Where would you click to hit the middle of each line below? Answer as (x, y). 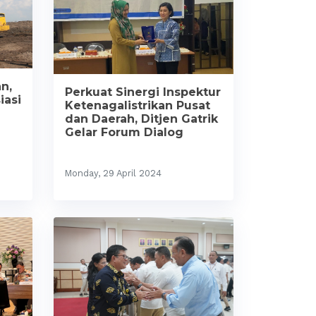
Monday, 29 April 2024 (113, 173)
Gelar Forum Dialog (124, 132)
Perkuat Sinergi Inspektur (143, 92)
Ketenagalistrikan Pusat (138, 105)
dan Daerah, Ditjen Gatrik (141, 119)
